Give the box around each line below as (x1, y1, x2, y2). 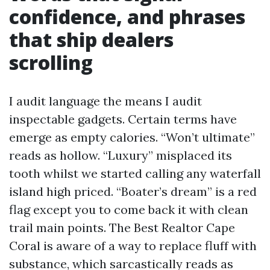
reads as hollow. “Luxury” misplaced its (9, 148, 232, 163)
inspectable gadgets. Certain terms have (9, 111, 237, 127)
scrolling (9, 49, 93, 75)
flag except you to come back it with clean (9, 202, 248, 217)
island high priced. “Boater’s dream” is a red (9, 184, 257, 199)
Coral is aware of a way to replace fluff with (9, 238, 257, 253)
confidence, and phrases (9, 4, 245, 30)
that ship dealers (9, 27, 174, 52)
